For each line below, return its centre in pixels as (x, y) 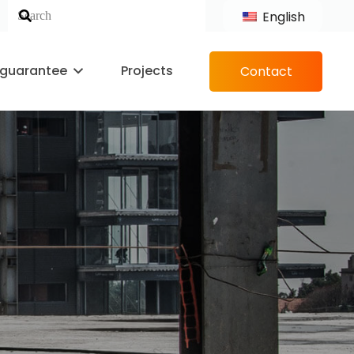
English (282, 17)
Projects (147, 71)
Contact (266, 71)
